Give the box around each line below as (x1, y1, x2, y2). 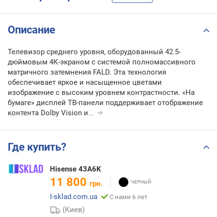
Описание (8, 24, 55, 36)
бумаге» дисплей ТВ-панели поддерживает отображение (8, 98, 203, 108)
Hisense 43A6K (50, 164, 101, 173)
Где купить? (8, 140, 66, 153)
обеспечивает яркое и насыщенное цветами (8, 78, 162, 87)
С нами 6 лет (109, 193, 147, 201)
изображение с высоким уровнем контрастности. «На (8, 88, 195, 97)
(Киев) (62, 205, 85, 214)
